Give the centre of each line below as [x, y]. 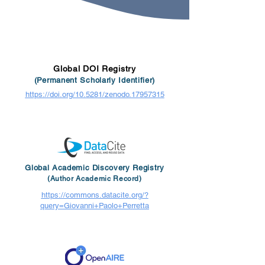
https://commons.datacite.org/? [95, 195]
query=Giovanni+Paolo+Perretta [95, 206]
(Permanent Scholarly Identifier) [95, 80]
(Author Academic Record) [95, 179]
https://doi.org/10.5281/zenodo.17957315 [95, 94]
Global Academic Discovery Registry [95, 168]
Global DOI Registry [95, 69]
